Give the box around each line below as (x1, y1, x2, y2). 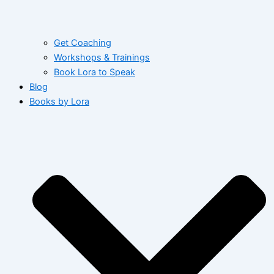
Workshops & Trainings (54, 52, 150, 64)
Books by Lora (29, 96, 89, 108)
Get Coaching (54, 37, 111, 49)
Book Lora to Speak (54, 67, 135, 78)
